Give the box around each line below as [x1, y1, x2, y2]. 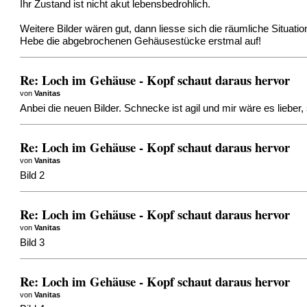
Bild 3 [20, 236, 45, 248]
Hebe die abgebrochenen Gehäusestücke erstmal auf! [20, 35, 262, 47]
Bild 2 [20, 169, 45, 181]
